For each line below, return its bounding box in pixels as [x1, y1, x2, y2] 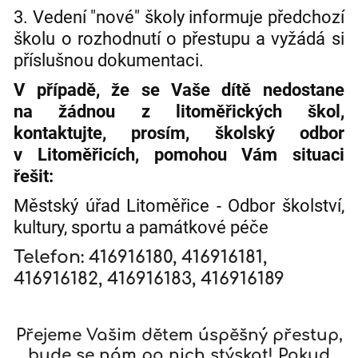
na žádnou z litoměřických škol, [14, 101, 344, 122]
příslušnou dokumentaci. [14, 50, 205, 71]
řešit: [14, 166, 54, 187]
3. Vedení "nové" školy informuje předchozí [14, 7, 344, 28]
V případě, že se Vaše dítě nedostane [14, 80, 344, 101]
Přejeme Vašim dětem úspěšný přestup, [15, 325, 343, 344]
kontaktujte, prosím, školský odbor [14, 123, 344, 144]
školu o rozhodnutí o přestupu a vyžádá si [14, 29, 344, 50]
